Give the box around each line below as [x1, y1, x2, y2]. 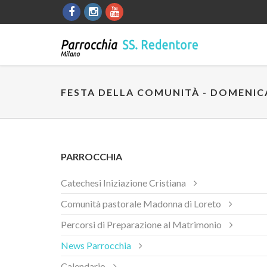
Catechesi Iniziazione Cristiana [61, 177, 186, 188]
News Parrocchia [61, 240, 131, 251]
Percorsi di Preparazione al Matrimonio [61, 219, 222, 230]
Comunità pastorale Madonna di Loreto [61, 198, 221, 209]
